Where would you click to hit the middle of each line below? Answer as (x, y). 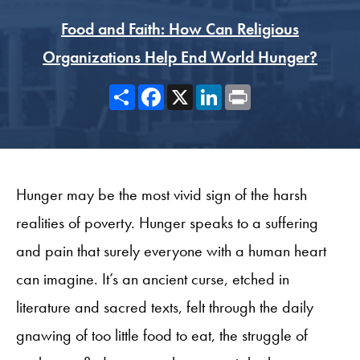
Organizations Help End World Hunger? (180, 57)
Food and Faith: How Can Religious (180, 29)
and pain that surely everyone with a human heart (171, 250)
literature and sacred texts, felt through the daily (165, 307)
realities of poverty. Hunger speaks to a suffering (167, 222)
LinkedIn (251, 90)
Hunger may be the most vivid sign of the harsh (162, 194)
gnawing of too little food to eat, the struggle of (162, 335)
